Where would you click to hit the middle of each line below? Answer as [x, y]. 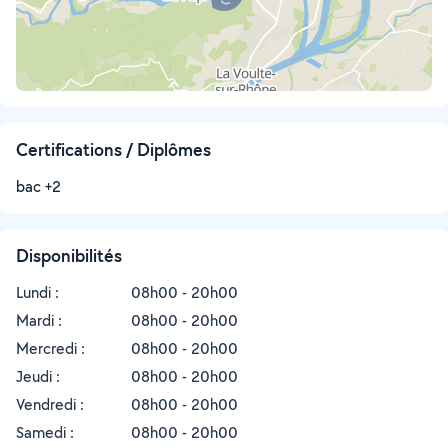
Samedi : [45, 432]
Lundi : [37, 292]
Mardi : [39, 320]
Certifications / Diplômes [113, 149]
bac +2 [38, 186]
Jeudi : [38, 376]
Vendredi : [50, 404]
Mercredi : [50, 348]
